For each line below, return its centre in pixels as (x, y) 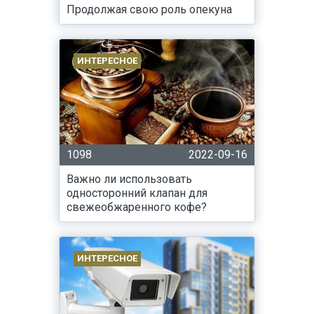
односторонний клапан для (137, 193)
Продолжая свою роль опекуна (149, 9)
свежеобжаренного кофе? (137, 207)
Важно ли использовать (129, 179)
